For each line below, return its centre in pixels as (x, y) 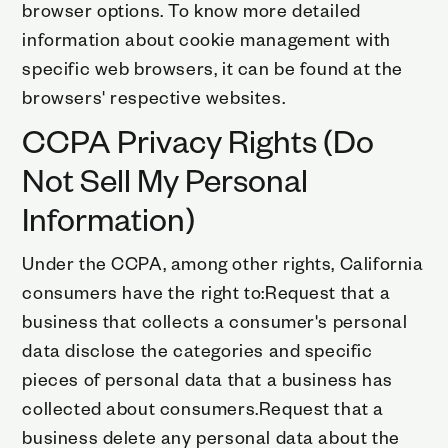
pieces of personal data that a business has (207, 378)
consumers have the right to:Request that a (206, 291)
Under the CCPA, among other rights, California (223, 262)
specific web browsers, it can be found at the (212, 67)
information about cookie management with (207, 38)
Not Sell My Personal (165, 178)
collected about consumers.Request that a (203, 407)
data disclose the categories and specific (197, 349)
